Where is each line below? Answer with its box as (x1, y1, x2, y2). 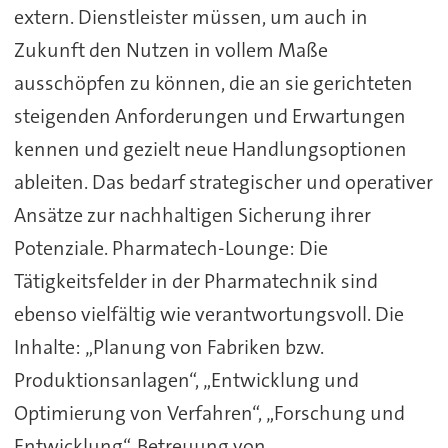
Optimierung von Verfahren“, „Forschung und (13, 399, 405, 426)
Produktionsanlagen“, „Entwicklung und (13, 366, 359, 393)
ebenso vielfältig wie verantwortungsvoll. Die (13, 300, 404, 327)
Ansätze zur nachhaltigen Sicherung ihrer (13, 201, 371, 228)
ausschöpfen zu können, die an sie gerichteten (13, 69, 413, 96)
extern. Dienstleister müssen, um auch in (13, 3, 368, 30)
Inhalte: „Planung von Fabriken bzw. (13, 333, 324, 360)
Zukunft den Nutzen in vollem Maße (13, 36, 328, 63)
